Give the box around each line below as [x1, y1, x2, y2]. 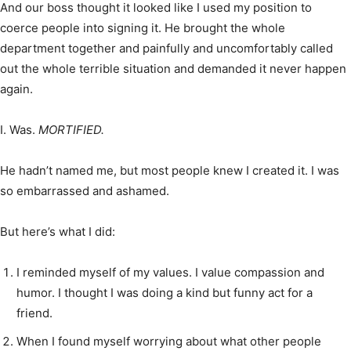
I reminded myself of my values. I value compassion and [16, 264, 324, 280]
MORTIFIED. [38, 121, 104, 137]
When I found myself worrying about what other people [16, 333, 321, 349]
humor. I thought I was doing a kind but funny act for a [16, 284, 313, 300]
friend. [16, 305, 52, 320]
